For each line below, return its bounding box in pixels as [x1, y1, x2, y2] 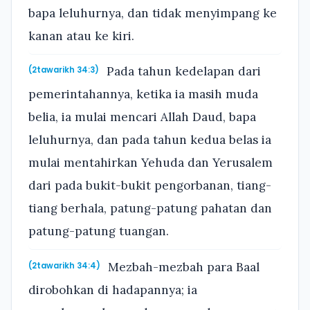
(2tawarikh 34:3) [28, 64, 99, 76]
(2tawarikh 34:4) [28, 259, 100, 271]
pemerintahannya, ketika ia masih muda [28, 86, 258, 102]
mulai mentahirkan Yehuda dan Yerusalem [28, 155, 273, 171]
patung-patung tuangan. [28, 224, 169, 239]
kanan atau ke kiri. [28, 28, 134, 44]
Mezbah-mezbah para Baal [104, 259, 260, 275]
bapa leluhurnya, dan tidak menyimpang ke [28, 5, 277, 21]
